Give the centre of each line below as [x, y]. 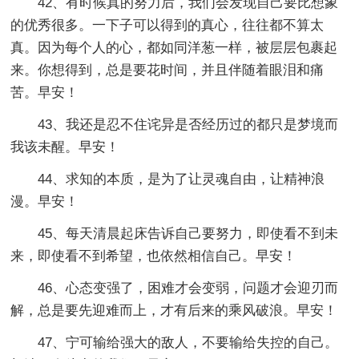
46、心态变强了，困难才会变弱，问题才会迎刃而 [188, 288]
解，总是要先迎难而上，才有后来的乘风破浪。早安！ [174, 310]
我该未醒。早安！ [65, 147]
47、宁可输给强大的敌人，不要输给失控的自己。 [188, 342]
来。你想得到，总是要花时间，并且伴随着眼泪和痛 [167, 70]
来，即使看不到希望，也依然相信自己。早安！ [154, 256]
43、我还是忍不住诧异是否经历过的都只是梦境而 [188, 124]
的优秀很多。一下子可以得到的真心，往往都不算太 [167, 25]
